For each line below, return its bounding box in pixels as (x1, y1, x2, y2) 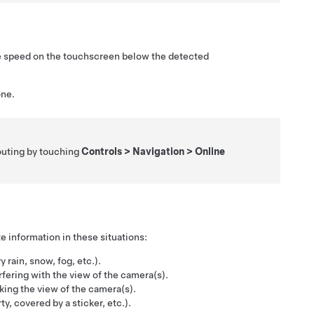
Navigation (132, 145, 185, 157)
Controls (81, 145, 123, 157)
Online (195, 145, 226, 157)
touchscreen (63, 50, 120, 62)
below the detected (120, 50, 209, 62)
